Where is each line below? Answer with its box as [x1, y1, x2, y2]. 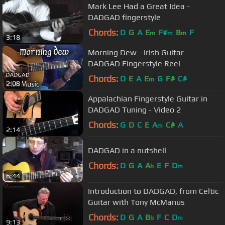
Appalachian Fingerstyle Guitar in [88, 93, 207, 103]
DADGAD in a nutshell [88, 145, 166, 155]
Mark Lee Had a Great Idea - [88, 1, 190, 11]
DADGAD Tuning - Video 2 [88, 104, 181, 115]
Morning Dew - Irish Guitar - [88, 47, 189, 57]
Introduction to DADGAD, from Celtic [88, 186, 218, 196]
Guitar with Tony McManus [88, 197, 185, 207]
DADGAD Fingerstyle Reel [88, 58, 180, 68]
